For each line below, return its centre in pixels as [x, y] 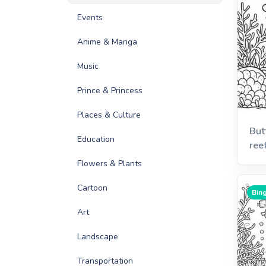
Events [90, 18]
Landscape [98, 237]
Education [96, 139]
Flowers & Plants [110, 164]
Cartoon [92, 188]
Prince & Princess [110, 91]
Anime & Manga [107, 42]
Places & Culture [109, 115]
